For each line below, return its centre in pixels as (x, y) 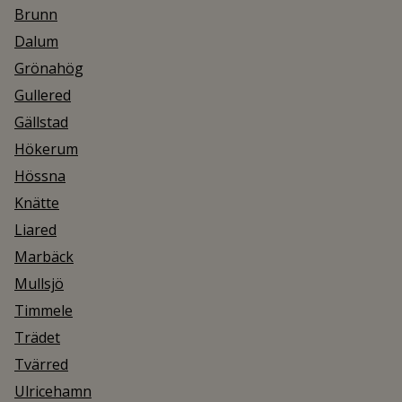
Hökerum (46, 149)
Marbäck (44, 257)
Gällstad (41, 122)
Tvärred (41, 364)
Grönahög (49, 68)
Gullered (43, 95)
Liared (35, 230)
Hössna (40, 176)
